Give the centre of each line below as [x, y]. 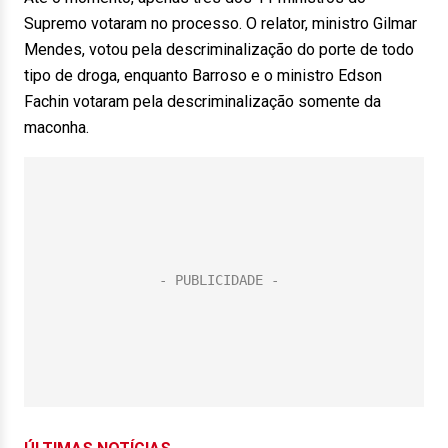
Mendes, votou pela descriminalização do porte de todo [219, 49]
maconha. [56, 127]
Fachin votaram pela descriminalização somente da [202, 101]
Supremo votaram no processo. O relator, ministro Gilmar [220, 23]
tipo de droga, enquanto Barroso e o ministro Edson [203, 75]
